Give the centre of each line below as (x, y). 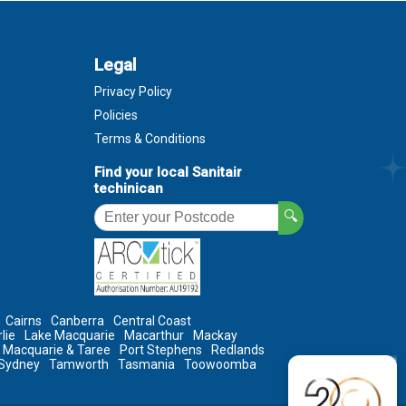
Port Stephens (161, 350)
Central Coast (153, 321)
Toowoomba (221, 365)
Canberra (78, 321)
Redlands (238, 350)
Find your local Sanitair (169, 173)
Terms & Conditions (150, 139)
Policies (116, 116)
